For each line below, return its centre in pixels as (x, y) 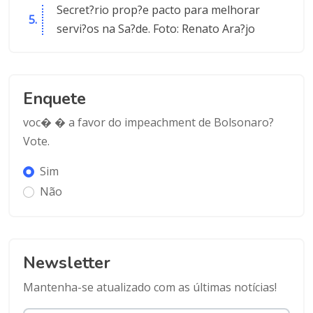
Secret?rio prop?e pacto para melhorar (158, 10)
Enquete (54, 98)
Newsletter (66, 263)
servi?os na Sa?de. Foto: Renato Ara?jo (155, 29)
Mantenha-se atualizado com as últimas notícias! (150, 287)
